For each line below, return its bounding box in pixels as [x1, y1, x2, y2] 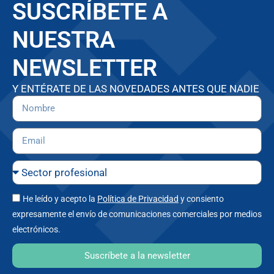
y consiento [179, 194, 224, 204]
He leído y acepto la [23, 194, 97, 204]
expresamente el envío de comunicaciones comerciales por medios [12, 209, 262, 220]
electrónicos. [12, 224, 61, 235]
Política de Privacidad [97, 194, 179, 204]
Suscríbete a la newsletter [84, 250, 190, 261]
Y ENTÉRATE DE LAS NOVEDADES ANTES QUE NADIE [12, 83, 259, 95]
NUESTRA [12, 26, 115, 54]
